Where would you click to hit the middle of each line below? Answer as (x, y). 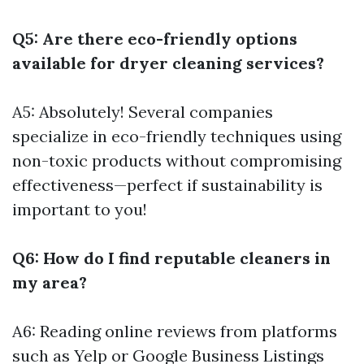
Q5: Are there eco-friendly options (155, 39)
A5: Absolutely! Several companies (143, 112)
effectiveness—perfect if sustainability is (167, 185)
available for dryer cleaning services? (168, 63)
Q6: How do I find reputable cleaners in (171, 258)
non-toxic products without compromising (177, 161)
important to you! (80, 210)
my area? (50, 283)
